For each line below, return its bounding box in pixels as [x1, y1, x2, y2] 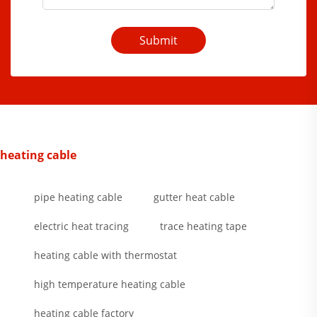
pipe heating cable [34, 190, 122, 204]
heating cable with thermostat [34, 248, 177, 263]
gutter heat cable [154, 190, 235, 204]
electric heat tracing [34, 219, 129, 234]
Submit [139, 33, 178, 49]
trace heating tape [160, 219, 247, 234]
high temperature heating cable [34, 277, 185, 292]
